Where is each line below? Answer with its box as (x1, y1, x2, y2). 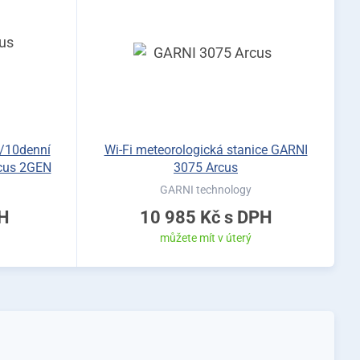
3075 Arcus (174, 160, 238, 175)
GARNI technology (160, 183, 252, 196)
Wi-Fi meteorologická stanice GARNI (104, 142, 308, 157)
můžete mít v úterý (160, 231, 252, 244)
